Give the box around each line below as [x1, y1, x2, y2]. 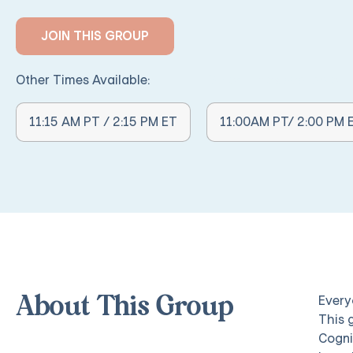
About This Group [16, 293, 234, 322]
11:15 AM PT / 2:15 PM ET [29, 113, 177, 130]
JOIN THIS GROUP [41, 28, 149, 44]
